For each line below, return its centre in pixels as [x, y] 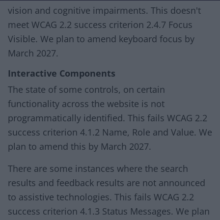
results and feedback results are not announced [107, 183]
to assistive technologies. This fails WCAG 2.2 [101, 197]
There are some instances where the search [98, 168]
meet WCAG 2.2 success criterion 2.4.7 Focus [100, 25]
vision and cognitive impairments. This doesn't [104, 10]
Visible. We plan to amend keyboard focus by [101, 39]
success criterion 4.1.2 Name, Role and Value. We [110, 132]
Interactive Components [62, 73]
